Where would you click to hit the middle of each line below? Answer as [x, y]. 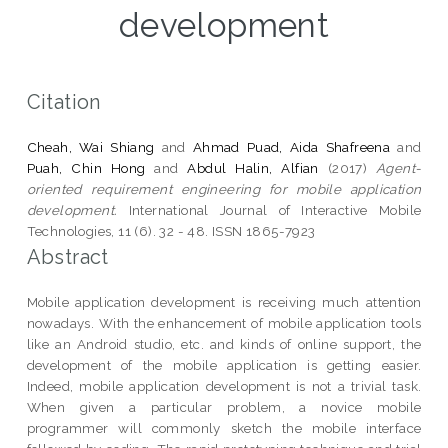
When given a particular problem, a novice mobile [224, 406]
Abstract [67, 256]
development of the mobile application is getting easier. [224, 364]
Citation [63, 101]
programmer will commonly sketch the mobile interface [224, 427]
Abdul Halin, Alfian [253, 167]
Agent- [398, 167]
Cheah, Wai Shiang [90, 146]
